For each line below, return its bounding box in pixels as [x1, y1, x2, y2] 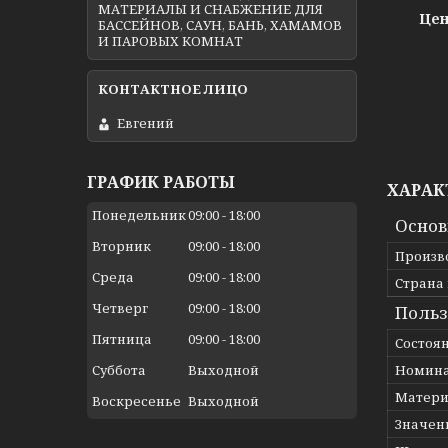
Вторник [92, 237, 151, 256]
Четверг [92, 299, 148, 318]
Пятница [92, 330, 152, 349]
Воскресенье [92, 392, 181, 411]
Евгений [117, 114, 174, 133]
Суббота [92, 361, 146, 380]
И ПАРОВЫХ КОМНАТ [98, 31, 243, 50]
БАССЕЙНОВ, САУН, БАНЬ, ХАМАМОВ [98, 15, 342, 34]
